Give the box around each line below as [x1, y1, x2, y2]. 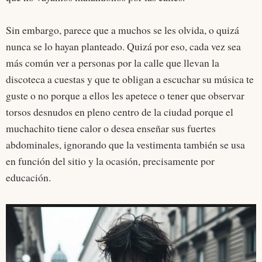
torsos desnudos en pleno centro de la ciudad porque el [6, 105, 233, 119]
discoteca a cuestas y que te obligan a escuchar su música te [6, 72, 254, 87]
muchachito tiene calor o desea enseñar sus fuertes [6, 121, 216, 136]
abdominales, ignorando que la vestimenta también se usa [6, 137, 245, 152]
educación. [6, 170, 58, 185]
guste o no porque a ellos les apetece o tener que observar [6, 88, 244, 103]
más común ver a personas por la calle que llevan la [6, 56, 219, 70]
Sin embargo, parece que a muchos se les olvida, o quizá [6, 23, 239, 37]
